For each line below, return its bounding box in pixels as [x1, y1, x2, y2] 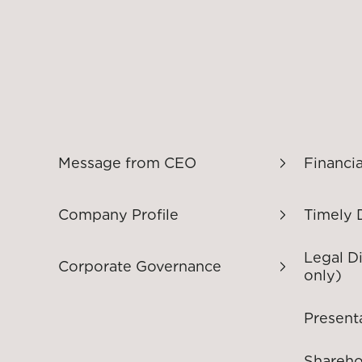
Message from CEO [58, 154, 196, 171]
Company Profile [58, 206, 179, 223]
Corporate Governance [58, 258, 221, 275]
